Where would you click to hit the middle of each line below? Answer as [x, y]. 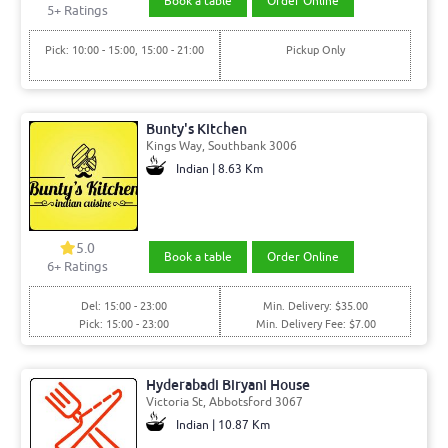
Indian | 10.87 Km [222, 425]
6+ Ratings [78, 266]
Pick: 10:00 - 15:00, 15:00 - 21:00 [124, 49]
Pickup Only [316, 49]
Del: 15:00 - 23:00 [124, 305]
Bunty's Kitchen [196, 129]
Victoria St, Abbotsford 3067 [224, 402]
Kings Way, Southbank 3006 [221, 146]
